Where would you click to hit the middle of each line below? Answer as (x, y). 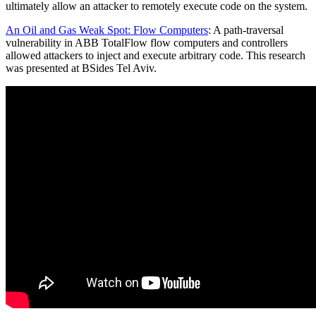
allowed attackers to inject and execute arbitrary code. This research (156, 55)
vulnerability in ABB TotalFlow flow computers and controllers (147, 42)
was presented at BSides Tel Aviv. (83, 68)
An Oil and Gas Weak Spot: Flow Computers (107, 30)
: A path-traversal (246, 30)
